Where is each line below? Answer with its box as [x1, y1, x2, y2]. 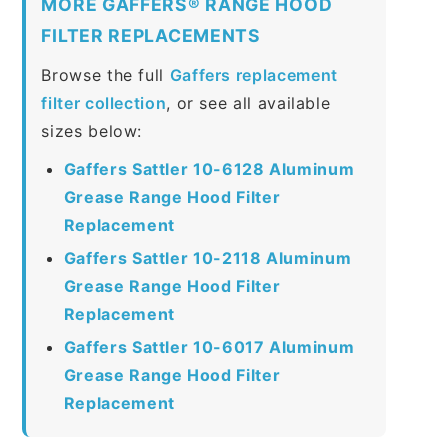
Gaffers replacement [169, 64, 338, 85]
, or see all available [166, 92, 331, 113]
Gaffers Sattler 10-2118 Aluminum [63, 247, 352, 268]
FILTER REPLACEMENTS [41, 24, 261, 46]
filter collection [41, 92, 167, 113]
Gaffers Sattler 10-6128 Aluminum [63, 158, 355, 179]
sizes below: [41, 120, 143, 141]
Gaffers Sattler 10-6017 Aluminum [63, 336, 355, 357]
